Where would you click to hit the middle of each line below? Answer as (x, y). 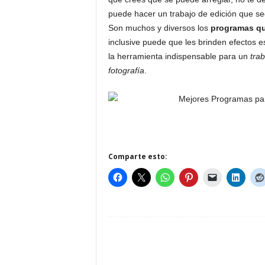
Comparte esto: (138, 156)
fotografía (126, 70)
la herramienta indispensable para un (179, 56)
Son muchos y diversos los (159, 28)
